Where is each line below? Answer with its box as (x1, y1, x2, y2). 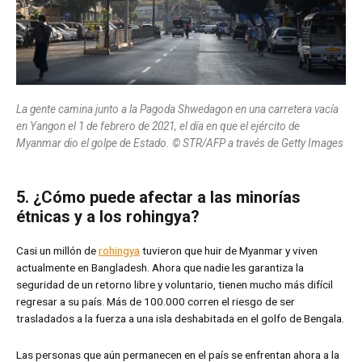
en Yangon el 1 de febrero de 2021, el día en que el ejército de (16, 120, 300, 133)
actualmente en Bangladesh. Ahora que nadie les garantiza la (16, 261, 304, 275)
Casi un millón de (16, 244, 99, 258)
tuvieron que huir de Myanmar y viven (140, 244, 318, 258)
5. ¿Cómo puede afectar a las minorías (16, 187, 301, 208)
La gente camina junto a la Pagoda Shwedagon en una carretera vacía (16, 103, 339, 116)
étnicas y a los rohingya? (16, 207, 200, 227)
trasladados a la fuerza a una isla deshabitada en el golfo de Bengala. (16, 312, 344, 326)
